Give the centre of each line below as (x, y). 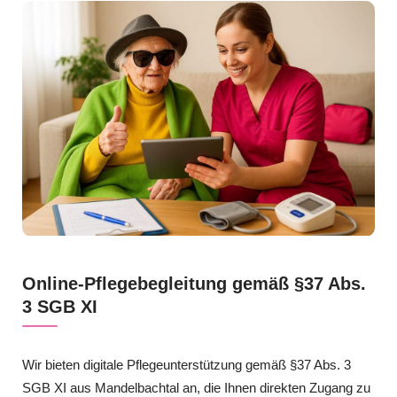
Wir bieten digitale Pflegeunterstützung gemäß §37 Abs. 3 (187, 364)
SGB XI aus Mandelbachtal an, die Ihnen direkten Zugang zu (196, 387)
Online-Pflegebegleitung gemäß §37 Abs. (194, 283)
